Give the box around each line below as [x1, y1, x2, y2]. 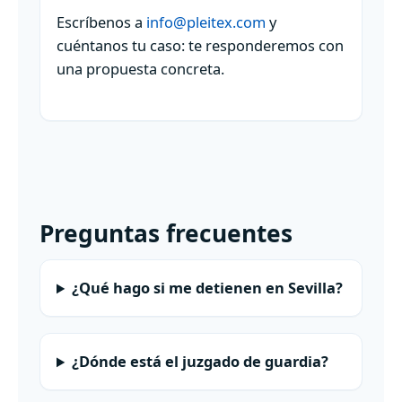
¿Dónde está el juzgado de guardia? [72, 351, 329, 372]
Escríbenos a [57, 12, 146, 33]
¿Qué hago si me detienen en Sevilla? [72, 277, 344, 299]
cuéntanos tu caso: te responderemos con [57, 35, 344, 57]
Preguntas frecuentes [39, 217, 293, 250]
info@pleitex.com [146, 12, 266, 33]
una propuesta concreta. [57, 58, 224, 80]
